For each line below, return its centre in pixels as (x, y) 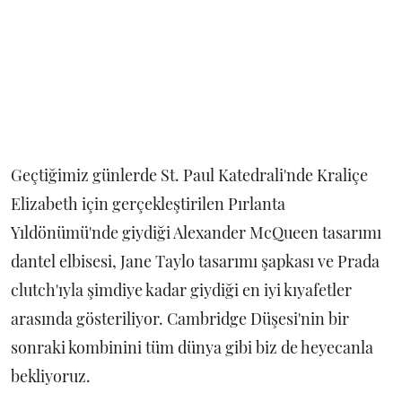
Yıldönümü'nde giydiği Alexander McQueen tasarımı (196, 233)
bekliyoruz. (51, 376)
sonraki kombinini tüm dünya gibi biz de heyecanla (192, 348)
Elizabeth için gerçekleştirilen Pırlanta (148, 204)
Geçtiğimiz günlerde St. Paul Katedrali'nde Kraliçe (189, 175)
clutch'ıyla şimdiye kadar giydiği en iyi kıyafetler (181, 290)
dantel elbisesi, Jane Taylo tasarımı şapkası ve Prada (195, 262)
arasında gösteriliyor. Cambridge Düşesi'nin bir (180, 319)
